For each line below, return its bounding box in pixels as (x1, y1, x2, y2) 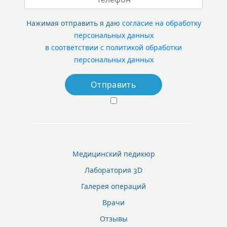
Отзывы (99, 214, 128, 224)
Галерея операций (81, 181, 146, 192)
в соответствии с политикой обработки (45, 43, 182, 53)
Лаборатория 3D (85, 165, 142, 175)
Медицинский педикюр (72, 149, 155, 159)
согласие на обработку (122, 18, 201, 28)
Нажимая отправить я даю (26, 18, 122, 28)
